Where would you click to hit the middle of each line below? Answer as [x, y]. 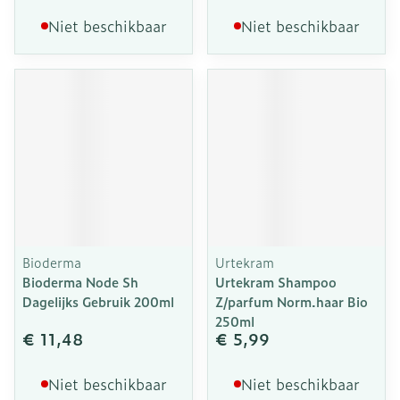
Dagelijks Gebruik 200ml [98, 301]
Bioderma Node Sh [80, 282]
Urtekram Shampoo [276, 282]
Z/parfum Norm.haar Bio [292, 301]
